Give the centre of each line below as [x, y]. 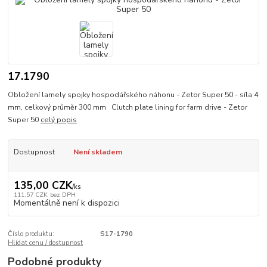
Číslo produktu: [31, 234]
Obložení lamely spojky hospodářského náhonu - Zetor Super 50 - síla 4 [133, 94]
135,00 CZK [43, 186]
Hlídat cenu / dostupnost [46, 243]
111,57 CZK [30, 195]
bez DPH [63, 195]
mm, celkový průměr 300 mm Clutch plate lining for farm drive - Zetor [128, 107]
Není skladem [97, 152]
